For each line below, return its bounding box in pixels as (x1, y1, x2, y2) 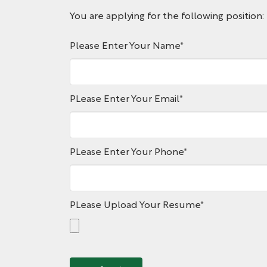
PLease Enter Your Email (70, 95, 179, 104)
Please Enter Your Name (70, 42, 180, 51)
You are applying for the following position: (70, 13, 264, 21)
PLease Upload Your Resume (70, 201, 200, 210)
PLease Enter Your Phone (70, 148, 184, 157)
